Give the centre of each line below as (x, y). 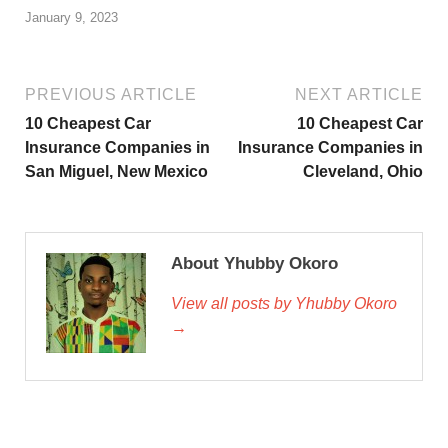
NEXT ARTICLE (359, 95)
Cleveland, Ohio (363, 172)
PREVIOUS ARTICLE (111, 95)
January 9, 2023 (71, 18)
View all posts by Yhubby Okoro (284, 304)
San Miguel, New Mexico (116, 172)
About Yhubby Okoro (254, 264)
